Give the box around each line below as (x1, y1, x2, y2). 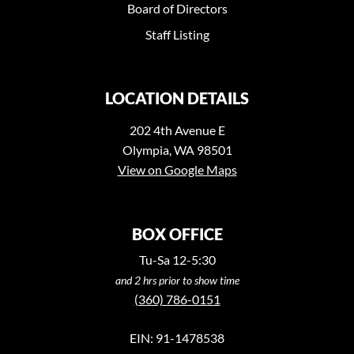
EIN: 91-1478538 (130, 330, 224, 345)
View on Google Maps (117, 161, 237, 177)
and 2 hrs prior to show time (115, 273, 239, 287)
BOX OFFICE (131, 224, 223, 243)
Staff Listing (145, 26, 209, 42)
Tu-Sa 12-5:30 (138, 251, 216, 267)
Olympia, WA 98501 (122, 141, 232, 157)
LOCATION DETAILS (105, 88, 249, 107)
